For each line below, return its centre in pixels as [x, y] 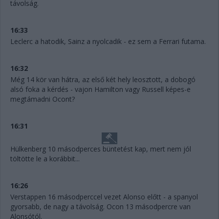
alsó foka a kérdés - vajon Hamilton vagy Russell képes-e [100, 89]
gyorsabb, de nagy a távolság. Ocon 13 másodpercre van [100, 207]
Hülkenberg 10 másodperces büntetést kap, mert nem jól [101, 149]
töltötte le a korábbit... [45, 159]
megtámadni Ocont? [43, 99]
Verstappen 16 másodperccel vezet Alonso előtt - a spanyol [104, 197]
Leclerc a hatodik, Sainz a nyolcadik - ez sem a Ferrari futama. [108, 42]
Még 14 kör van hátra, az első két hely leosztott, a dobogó [103, 80]
